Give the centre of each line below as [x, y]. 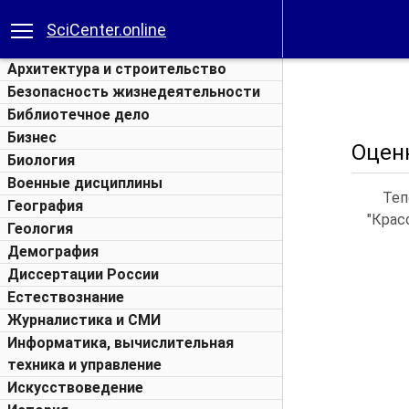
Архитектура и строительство [117, 69]
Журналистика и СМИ [84, 320]
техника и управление [84, 365]
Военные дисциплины [85, 183]
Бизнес [32, 137]
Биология [41, 160]
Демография [53, 252]
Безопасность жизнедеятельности [134, 92]
